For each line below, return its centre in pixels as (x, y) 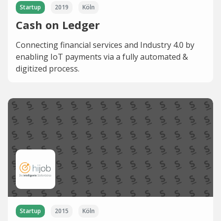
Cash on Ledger (58, 24)
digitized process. (48, 68)
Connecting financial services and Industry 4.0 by (105, 45)
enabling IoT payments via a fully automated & (102, 56)
